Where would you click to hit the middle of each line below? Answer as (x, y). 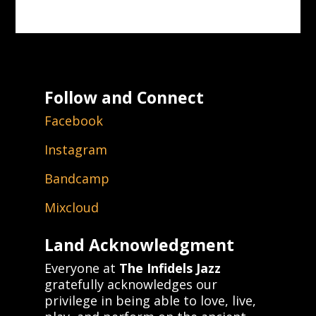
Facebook (73, 120)
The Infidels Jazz (170, 268)
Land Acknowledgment (139, 244)
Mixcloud (71, 207)
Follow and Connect (124, 97)
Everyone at (81, 268)
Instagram (75, 149)
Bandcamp (77, 178)
